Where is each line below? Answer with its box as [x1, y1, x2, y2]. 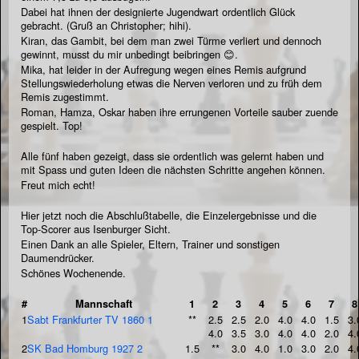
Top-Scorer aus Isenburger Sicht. [21, 221, 171, 237]
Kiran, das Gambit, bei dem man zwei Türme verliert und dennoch [21, 33, 321, 49]
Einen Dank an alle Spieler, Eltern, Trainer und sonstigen [21, 236, 280, 252]
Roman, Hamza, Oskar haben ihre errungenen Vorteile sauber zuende [21, 104, 338, 120]
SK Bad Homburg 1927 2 [27, 341, 143, 357]
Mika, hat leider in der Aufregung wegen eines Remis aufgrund [21, 62, 306, 78]
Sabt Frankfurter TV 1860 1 [27, 312, 153, 328]
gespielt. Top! [21, 118, 83, 134]
